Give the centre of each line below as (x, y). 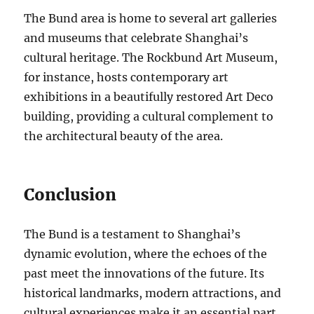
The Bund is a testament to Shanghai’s (132, 234)
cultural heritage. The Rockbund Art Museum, (151, 57)
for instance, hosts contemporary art (127, 77)
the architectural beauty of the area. (124, 136)
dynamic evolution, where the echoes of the (146, 253)
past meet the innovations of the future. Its (144, 273)
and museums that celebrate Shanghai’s (136, 37)
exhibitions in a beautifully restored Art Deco (149, 96)
